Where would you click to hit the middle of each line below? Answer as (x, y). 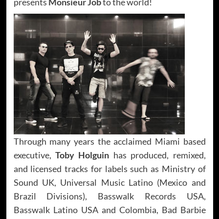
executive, (34, 155)
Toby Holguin (82, 155)
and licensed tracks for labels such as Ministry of (109, 168)
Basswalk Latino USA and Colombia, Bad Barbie (109, 209)
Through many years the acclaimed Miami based (109, 141)
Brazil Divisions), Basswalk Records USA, (109, 196)
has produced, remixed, (157, 155)
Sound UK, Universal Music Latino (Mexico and (109, 182)
